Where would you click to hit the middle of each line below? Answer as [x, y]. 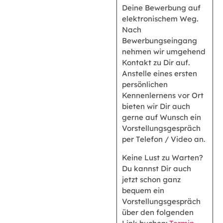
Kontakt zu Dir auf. [156, 63]
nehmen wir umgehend [164, 52]
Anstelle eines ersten [160, 74]
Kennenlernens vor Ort [163, 96]
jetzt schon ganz [151, 179]
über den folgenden [158, 212]
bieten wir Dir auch [156, 107]
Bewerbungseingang [160, 41]
